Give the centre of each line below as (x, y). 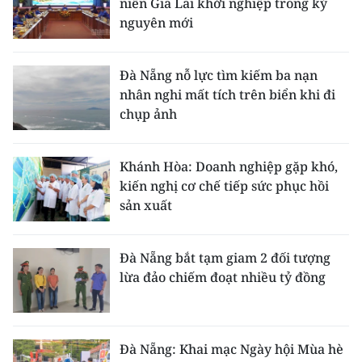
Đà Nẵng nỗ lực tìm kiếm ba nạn (219, 75)
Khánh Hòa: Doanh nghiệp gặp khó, (229, 166)
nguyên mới (156, 23)
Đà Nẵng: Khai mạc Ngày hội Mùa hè (232, 349)
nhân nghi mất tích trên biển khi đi (227, 95)
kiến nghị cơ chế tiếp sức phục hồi (224, 186)
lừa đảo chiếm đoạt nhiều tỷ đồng (223, 277)
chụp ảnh (148, 114)
